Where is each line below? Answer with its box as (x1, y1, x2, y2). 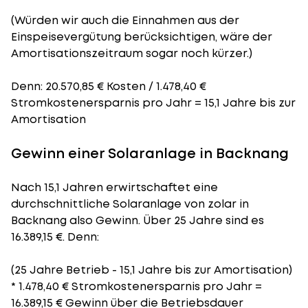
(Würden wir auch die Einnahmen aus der (11, 12, 239, 28)
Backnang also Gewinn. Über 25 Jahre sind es (11, 212, 264, 228)
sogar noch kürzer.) (143, 45, 252, 61)
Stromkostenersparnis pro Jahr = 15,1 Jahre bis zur (11, 95, 296, 111)
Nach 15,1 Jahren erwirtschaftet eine (11, 179, 218, 195)
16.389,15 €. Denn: (11, 229, 99, 245)
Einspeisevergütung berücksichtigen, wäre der (11, 29, 272, 45)
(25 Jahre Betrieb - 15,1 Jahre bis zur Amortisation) (11, 262, 292, 278)
